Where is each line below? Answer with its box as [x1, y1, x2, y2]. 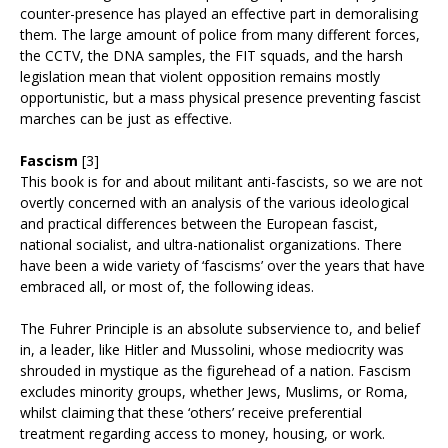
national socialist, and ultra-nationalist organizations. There [20, 235, 402, 255]
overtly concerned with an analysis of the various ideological [20, 193, 409, 213]
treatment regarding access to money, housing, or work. [20, 424, 385, 444]
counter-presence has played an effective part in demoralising [20, 4, 418, 24]
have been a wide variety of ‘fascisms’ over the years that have [20, 256, 425, 276]
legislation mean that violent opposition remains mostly [20, 67, 380, 87]
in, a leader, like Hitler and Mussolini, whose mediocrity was [20, 340, 404, 360]
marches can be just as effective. [20, 109, 232, 129]
